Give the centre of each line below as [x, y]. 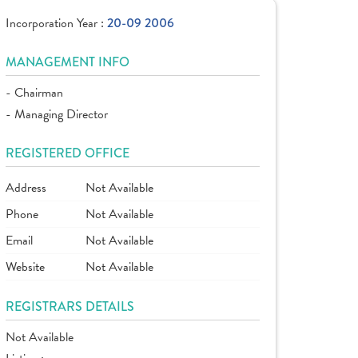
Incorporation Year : [56, 23]
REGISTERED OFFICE [68, 153]
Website [25, 267]
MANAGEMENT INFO [68, 62]
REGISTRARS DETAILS [70, 306]
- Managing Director [57, 114]
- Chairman [34, 93]
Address [26, 188]
